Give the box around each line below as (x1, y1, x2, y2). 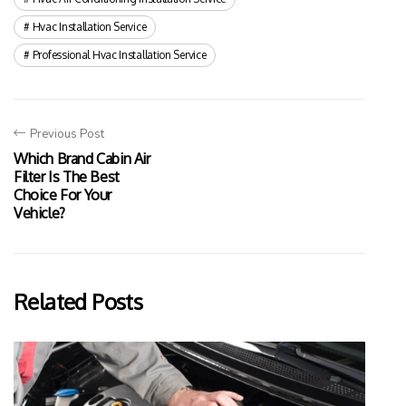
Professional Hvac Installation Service (32, 48, 207, 62)
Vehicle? (14, 204, 65, 222)
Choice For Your (14, 186, 111, 204)
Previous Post (30, 126, 104, 142)
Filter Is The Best (14, 168, 120, 186)
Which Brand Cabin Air (14, 150, 150, 168)
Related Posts (14, 287, 143, 315)
